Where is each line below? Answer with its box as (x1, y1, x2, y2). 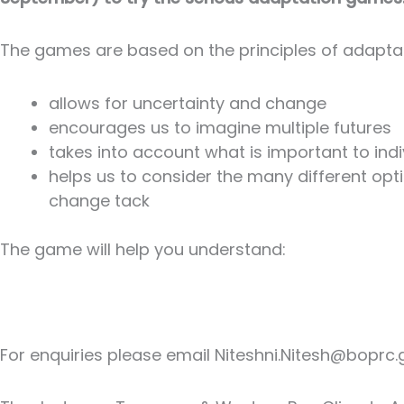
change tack (49, 188, 150, 212)
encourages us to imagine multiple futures (49, 115, 396, 139)
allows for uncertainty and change (49, 91, 331, 115)
